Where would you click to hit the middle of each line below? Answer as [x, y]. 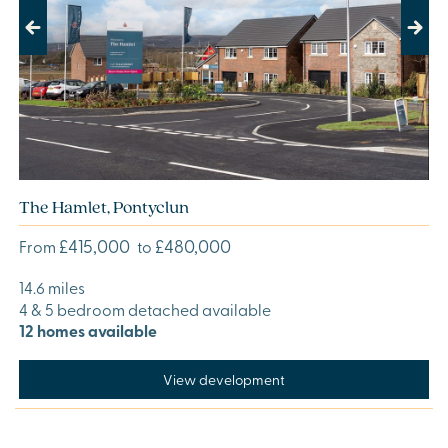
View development [224, 379]
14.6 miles [52, 287]
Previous [49, 36]
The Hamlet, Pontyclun [104, 207]
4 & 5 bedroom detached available [145, 309]
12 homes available [88, 331]
